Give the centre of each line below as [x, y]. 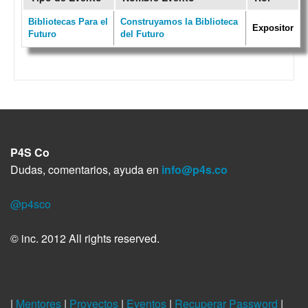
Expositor [273, 27]
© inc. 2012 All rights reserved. [85, 238]
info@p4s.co [195, 169]
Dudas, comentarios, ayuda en [86, 169]
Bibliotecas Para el [68, 21]
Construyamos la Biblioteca [179, 21]
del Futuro [142, 34]
